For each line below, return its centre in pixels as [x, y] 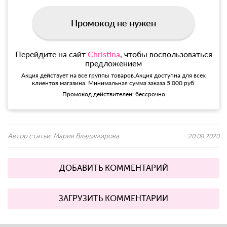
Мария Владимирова [86, 136]
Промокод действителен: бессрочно [113, 94]
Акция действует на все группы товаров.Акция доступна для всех [113, 75]
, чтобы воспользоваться [166, 54]
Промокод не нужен [113, 23]
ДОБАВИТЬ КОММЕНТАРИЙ [113, 168]
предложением [113, 63]
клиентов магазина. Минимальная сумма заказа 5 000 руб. [113, 83]
